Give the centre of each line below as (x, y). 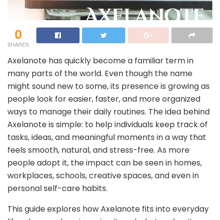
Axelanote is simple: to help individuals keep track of (108, 124)
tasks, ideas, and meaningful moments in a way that (107, 137)
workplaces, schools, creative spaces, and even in (103, 175)
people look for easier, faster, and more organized (104, 99)
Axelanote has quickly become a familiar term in (100, 60)
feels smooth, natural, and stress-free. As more (98, 150)
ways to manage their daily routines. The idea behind (109, 111)
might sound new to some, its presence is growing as (109, 86)
